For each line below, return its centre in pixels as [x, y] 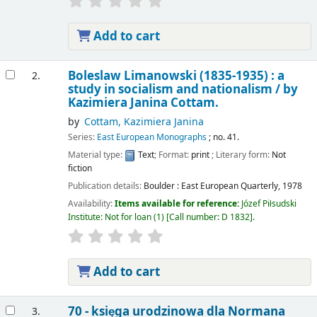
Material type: [96, 155]
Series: [82, 138]
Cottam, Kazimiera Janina [144, 122]
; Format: [172, 155]
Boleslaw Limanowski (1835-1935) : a [176, 76]
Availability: [91, 204]
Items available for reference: [178, 204]
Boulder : [161, 186]
